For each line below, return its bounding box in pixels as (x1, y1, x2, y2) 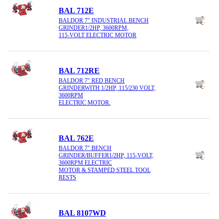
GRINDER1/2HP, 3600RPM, (59, 24, 129, 31)
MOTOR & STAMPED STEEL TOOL (59, 166, 151, 174)
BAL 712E (59, 6, 94, 15)
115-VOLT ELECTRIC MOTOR (59, 31, 136, 39)
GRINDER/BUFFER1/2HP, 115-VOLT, (59, 152, 153, 159)
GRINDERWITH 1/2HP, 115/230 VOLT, (59, 84, 155, 91)
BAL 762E (59, 133, 94, 142)
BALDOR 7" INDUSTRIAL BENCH (59, 17, 149, 24)
